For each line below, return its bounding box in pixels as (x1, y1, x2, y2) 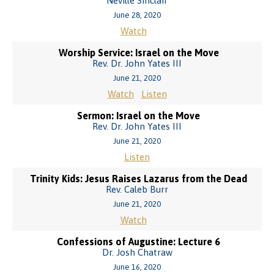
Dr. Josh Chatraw (102, 247, 172, 257)
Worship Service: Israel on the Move (58, 47, 219, 58)
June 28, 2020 (113, 10, 161, 20)
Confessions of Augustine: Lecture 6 (57, 236, 220, 247)
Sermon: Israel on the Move (77, 110, 200, 121)
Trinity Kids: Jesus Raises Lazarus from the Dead (30, 173, 247, 184)
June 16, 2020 (113, 262, 161, 272)
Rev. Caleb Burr (106, 184, 168, 194)
